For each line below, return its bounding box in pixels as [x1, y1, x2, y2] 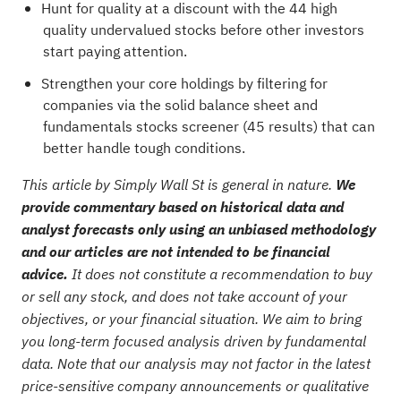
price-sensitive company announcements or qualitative [21, 376, 369, 395]
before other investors [216, 19, 364, 41]
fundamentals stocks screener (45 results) [42, 115, 318, 138]
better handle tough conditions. [42, 137, 245, 159]
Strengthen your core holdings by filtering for [40, 73, 328, 95]
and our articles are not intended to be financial [21, 242, 330, 260]
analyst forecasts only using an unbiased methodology [21, 219, 376, 238]
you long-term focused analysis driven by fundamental [21, 331, 366, 350]
